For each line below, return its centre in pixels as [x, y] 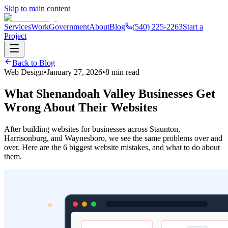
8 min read [122, 72]
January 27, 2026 [75, 72]
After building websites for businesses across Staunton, [92, 129]
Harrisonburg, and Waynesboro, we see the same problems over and [113, 138]
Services [18, 27]
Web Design [24, 72]
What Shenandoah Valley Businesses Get [110, 93]
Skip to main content [37, 8]
